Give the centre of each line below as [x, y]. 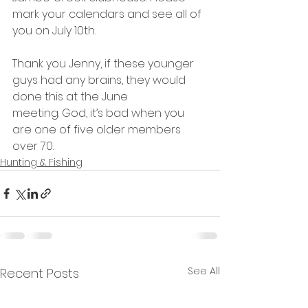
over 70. [33, 146]
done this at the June [71, 97]
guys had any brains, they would [100, 80]
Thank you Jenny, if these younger [104, 64]
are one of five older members [98, 130]
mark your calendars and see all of [108, 14]
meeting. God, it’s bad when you [100, 113]
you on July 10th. [54, 31]
